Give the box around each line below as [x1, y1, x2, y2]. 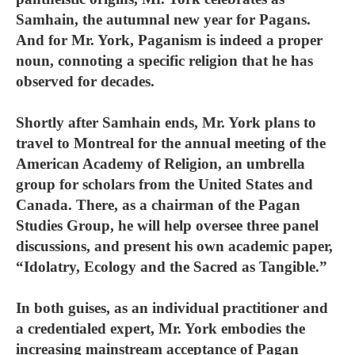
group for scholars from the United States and [16, 176, 313, 193]
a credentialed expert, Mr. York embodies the [16, 320, 305, 337]
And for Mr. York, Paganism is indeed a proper [16, 32, 323, 48]
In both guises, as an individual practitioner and [16, 300, 328, 316]
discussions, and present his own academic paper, [16, 238, 333, 254]
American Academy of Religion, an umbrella [16, 155, 305, 172]
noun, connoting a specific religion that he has [16, 52, 313, 69]
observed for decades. [16, 73, 155, 90]
